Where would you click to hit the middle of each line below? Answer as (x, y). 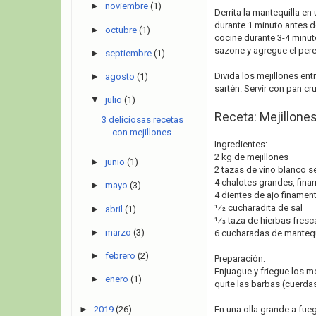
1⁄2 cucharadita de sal (258, 208)
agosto (120, 77)
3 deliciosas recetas (143, 119)
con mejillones (142, 132)
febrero (120, 256)
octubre (121, 30)
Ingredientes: (241, 144)
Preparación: (239, 259)
